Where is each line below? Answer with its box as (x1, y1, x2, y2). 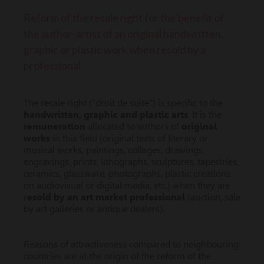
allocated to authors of (85, 121, 181, 132)
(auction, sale (185, 192, 240, 203)
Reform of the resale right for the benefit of (24, 11, 224, 24)
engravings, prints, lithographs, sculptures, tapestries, (24, 156, 239, 167)
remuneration (24, 121, 85, 132)
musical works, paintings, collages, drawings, (24, 144, 204, 156)
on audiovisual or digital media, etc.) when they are (24, 180, 230, 191)
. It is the (188, 109, 222, 120)
